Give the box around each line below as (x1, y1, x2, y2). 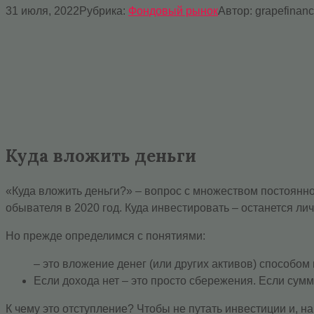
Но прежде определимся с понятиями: (6, 229, 205, 242)
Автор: (218, 4, 252, 17)
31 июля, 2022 (6, 4, 79, 17)
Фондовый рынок (128, 4, 218, 17)
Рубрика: (79, 4, 125, 17)
